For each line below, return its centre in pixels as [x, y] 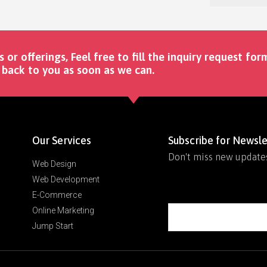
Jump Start [53, 226]
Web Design [55, 164]
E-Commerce [57, 195]
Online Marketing [63, 210]
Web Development [66, 179]
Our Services [62, 140]
